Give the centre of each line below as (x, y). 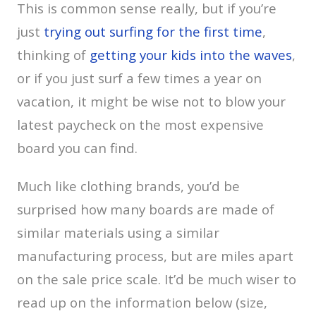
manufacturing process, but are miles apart (155, 255)
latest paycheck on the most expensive (140, 124)
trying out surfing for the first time (153, 31)
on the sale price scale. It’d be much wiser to (157, 279)
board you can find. (77, 147)
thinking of (53, 54)
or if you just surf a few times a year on (139, 78)
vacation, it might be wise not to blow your (151, 101)
